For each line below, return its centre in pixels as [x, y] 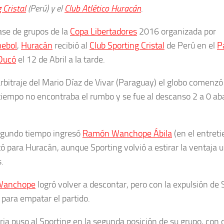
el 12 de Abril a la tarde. [60, 59]
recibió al [71, 45]
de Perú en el [191, 45]
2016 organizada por [176, 31]
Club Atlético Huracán [103, 8]
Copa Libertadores [103, 31]
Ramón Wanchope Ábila [127, 133]
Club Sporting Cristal [127, 45]
